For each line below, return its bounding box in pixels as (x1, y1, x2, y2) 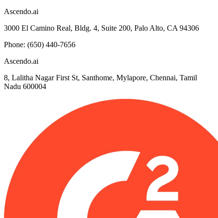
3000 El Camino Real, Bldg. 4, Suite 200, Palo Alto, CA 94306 (4, 23, 199, 32)
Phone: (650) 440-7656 (4, 40, 75, 49)
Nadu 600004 (4, 82, 46, 91)
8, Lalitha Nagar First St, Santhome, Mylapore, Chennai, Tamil (4, 73, 197, 82)
